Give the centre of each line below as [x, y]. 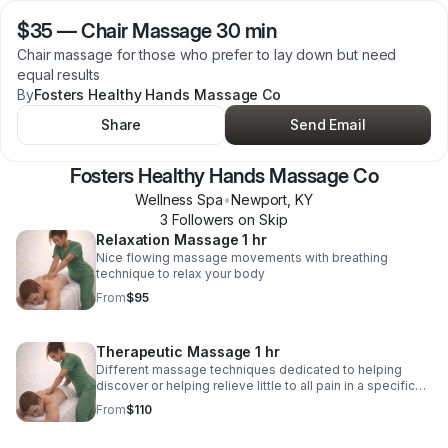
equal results [58, 74]
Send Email [328, 124]
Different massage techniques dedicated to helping [249, 369]
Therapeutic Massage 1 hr [188, 351]
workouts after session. [165, 417]
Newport [259, 199]
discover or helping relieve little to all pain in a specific [255, 385]
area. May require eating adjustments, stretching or [245, 401]
